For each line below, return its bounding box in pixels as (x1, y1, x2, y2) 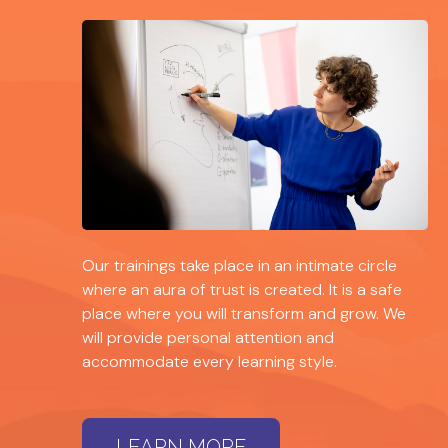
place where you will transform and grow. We (82, 303, 406, 325)
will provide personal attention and (82, 327, 334, 349)
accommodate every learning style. (82, 351, 337, 373)
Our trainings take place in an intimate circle (82, 255, 397, 277)
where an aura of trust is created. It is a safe (82, 279, 402, 301)
